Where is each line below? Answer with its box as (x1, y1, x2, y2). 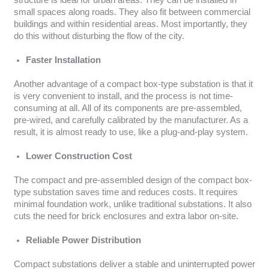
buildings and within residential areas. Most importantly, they (13, 19, 247, 29)
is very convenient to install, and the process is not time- (13, 91, 233, 101)
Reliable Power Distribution (25, 235, 141, 246)
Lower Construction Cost (25, 151, 132, 162)
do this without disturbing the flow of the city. (13, 31, 184, 41)
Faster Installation (25, 55, 101, 65)
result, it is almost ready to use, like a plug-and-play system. (13, 127, 248, 138)
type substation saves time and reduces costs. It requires (13, 187, 238, 198)
